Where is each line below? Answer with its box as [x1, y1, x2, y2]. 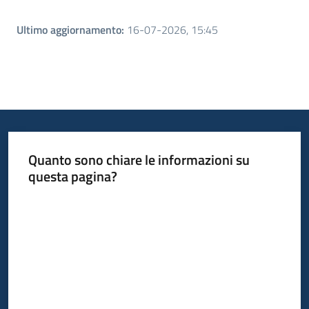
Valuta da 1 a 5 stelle [27, 193, 111, 208]
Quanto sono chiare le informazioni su [28, 148, 250, 170]
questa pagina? [28, 165, 117, 187]
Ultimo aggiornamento [17, 21, 121, 39]
